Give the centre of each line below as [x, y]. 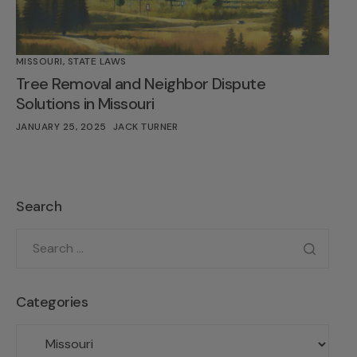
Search [39, 206]
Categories [52, 302]
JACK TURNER [145, 126]
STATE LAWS [97, 61]
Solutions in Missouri [85, 103]
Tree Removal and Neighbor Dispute [141, 83]
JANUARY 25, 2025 [61, 126]
